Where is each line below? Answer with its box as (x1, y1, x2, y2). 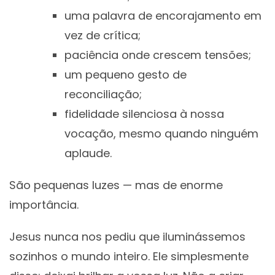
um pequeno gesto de (64, 67, 187, 83)
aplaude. (64, 145, 112, 161)
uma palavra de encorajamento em (64, 8, 261, 24)
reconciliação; (64, 87, 142, 103)
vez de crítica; (64, 28, 141, 44)
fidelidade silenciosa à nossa (64, 106, 224, 122)
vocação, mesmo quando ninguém (64, 126, 258, 142)
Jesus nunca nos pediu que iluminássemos (9, 229, 246, 245)
